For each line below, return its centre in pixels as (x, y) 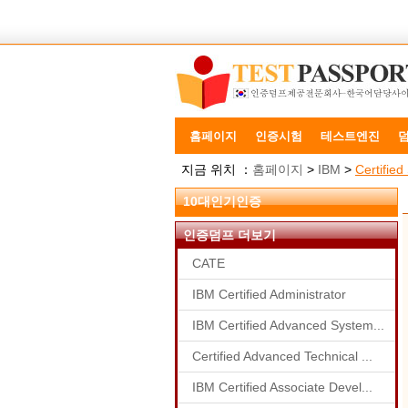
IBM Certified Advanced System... (288, 325)
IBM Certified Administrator (269, 294)
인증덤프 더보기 (229, 235)
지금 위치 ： (217, 169)
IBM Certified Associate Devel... (282, 387)
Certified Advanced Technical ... (282, 356)
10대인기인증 (222, 201)
